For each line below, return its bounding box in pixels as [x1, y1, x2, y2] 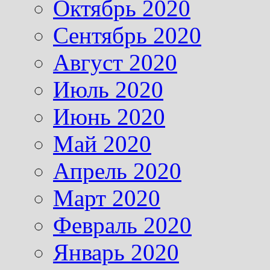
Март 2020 [53, 185, 160, 212]
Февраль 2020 [53, 212, 192, 239]
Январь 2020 [53, 239, 179, 266]
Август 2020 [53, 49, 177, 76]
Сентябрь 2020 [53, 22, 201, 49]
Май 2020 [53, 131, 151, 157]
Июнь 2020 [53, 104, 165, 130]
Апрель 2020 [53, 158, 181, 184]
